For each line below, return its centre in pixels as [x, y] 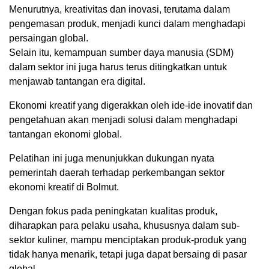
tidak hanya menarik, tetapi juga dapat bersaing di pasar [128, 254]
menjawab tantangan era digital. [77, 81]
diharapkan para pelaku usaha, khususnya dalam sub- [124, 225]
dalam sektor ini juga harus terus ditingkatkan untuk [118, 67]
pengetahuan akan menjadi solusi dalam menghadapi [123, 120]
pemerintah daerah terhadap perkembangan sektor [117, 173]
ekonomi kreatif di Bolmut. [64, 187]
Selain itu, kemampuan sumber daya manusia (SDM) [121, 53]
